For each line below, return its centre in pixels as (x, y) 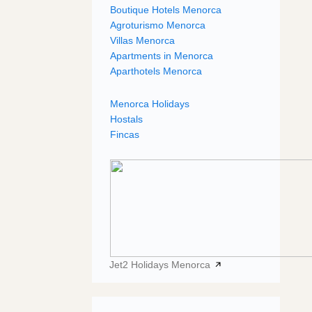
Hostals (126, 119)
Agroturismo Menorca (158, 25)
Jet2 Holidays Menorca (161, 264)
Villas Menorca (142, 40)
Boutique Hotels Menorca (166, 9)
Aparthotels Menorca (156, 71)
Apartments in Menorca (162, 55)
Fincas (125, 134)
